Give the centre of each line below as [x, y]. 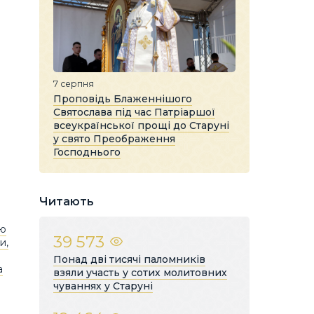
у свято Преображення [114, 138]
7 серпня [74, 83]
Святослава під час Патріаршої [134, 112]
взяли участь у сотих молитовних [140, 272]
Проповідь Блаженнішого [123, 98]
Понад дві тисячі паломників [129, 259]
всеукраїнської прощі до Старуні [141, 125]
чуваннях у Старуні [103, 286]
